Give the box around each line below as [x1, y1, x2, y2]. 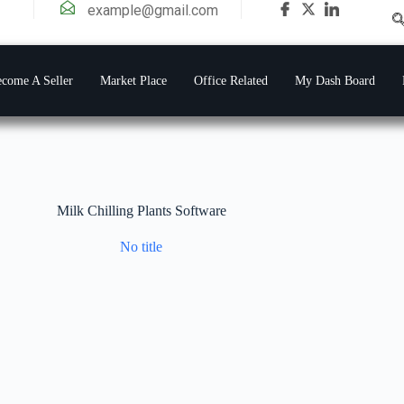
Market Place [100, 73, 167, 87]
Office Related [194, 73, 268, 87]
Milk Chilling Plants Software [56, 203, 226, 219]
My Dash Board [295, 73, 375, 87]
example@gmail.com [87, 2, 218, 19]
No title [120, 238, 163, 254]
